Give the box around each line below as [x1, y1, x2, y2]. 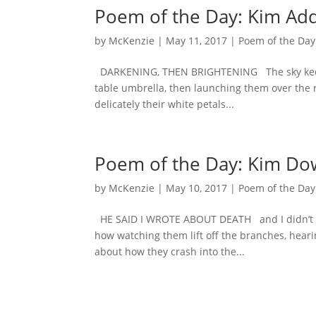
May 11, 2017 [166, 34, 228, 48]
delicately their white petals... [95, 97, 235, 111]
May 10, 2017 [166, 181, 228, 195]
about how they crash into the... [95, 245, 245, 259]
